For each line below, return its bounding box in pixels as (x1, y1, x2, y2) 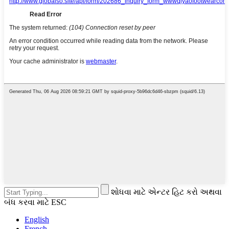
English (25, 215, 49, 224)
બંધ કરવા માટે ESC (4, 197, 66, 207)
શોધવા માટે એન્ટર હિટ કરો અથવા (111, 187, 222, 196)
